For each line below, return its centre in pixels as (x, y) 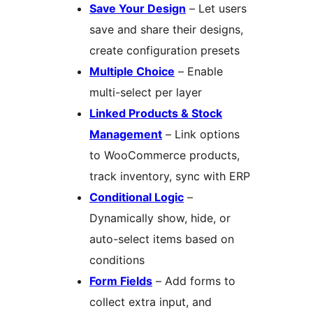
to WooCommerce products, (165, 155)
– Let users (216, 9)
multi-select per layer (146, 93)
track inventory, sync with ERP (170, 176)
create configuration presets (165, 51)
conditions (117, 260)
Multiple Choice (132, 72)
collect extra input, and (151, 302)
